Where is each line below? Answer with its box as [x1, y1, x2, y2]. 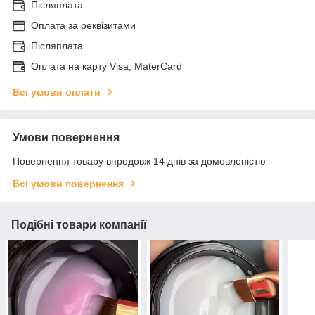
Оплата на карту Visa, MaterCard [31, 60, 182, 72]
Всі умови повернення [13, 177, 124, 189]
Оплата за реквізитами [31, 19, 136, 31]
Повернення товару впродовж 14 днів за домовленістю [13, 155, 266, 167]
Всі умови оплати [13, 86, 101, 98]
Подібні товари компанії [11, 218, 147, 231]
